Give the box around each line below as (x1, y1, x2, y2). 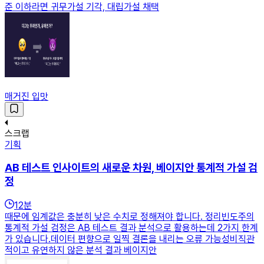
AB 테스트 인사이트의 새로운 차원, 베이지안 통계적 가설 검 (5, 161, 258, 175)
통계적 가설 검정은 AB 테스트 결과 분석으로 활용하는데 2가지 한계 (5, 222, 258, 234)
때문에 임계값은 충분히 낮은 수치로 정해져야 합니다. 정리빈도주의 (5, 211, 255, 223)
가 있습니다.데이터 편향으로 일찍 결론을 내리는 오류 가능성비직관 (5, 233, 255, 245)
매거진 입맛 (5, 90, 48, 102)
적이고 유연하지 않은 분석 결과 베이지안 (5, 245, 157, 256)
